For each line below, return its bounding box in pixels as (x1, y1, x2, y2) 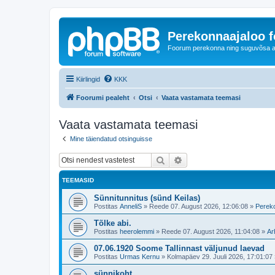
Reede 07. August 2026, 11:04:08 (161, 228, 260, 235)
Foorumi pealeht (76, 93, 130, 101)
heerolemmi (120, 228, 154, 235)
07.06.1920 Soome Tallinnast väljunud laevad (94, 244, 265, 253)
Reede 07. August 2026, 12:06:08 (149, 203, 248, 210)
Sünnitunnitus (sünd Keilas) (94, 193, 200, 203)
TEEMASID (62, 177, 94, 184)
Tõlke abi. (94, 219, 131, 228)
